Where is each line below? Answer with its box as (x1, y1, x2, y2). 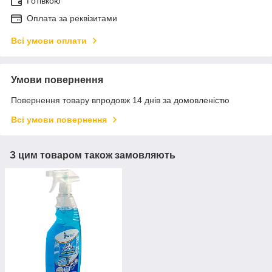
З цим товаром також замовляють (10, 150, 175, 161)
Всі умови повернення (11, 115, 107, 125)
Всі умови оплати (11, 36, 87, 46)
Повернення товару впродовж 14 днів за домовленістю (11, 95, 229, 106)
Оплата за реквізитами (27, 13, 117, 24)
